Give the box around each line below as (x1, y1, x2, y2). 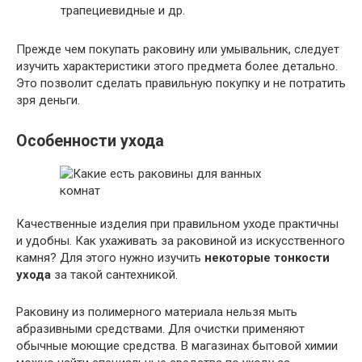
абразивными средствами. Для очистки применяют (16, 322, 305, 337)
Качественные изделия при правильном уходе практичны (16, 217, 339, 232)
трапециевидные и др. (61, 3, 185, 18)
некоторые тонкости (204, 250, 330, 266)
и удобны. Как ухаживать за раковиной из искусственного (16, 234, 345, 249)
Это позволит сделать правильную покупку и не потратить (16, 76, 346, 90)
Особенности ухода (16, 132, 164, 151)
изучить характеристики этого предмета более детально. (16, 59, 338, 74)
